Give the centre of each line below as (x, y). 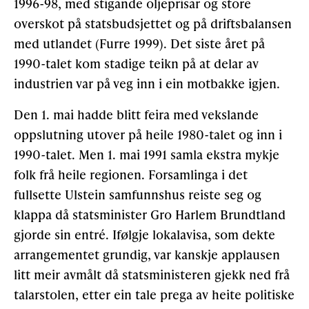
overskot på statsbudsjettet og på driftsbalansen (153, 23)
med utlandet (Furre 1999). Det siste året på (139, 43)
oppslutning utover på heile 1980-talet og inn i (148, 134)
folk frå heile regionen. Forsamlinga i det (131, 175)
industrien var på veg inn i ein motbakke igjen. (147, 83)
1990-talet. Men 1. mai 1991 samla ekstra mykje (147, 154)
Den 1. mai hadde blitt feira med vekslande (136, 114)
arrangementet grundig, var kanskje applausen (147, 255)
